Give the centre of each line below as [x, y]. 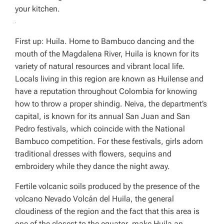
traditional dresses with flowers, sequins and [93, 154]
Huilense [173, 79]
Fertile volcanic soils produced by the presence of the [107, 186]
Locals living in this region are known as [86, 79]
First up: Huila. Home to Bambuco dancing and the [104, 41]
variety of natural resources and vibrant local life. [100, 66]
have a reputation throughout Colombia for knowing [106, 91]
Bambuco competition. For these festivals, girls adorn [109, 141]
